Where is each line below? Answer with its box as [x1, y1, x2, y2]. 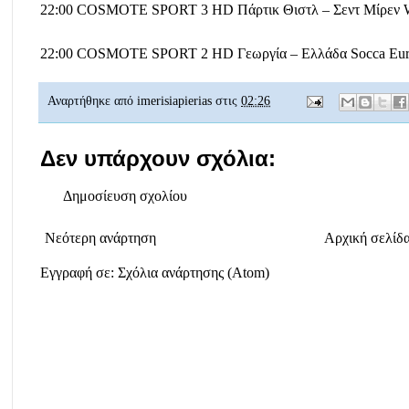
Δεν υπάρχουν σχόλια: [40, 145, 276, 171]
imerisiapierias [137, 93, 212, 108]
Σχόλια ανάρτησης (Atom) [118, 264, 269, 280]
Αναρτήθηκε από [47, 93, 137, 108]
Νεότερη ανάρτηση [45, 229, 156, 246]
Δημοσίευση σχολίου [63, 187, 187, 204]
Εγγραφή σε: [40, 264, 118, 280]
